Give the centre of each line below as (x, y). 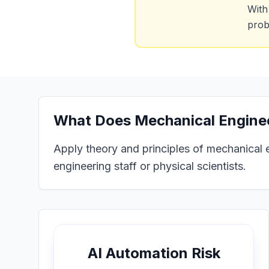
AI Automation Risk (154, 253)
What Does (94, 120)
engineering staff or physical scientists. (150, 166)
